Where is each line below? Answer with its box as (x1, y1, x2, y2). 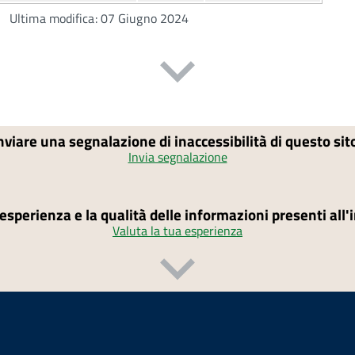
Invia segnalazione (128, 147, 227, 166)
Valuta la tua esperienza (113, 221, 242, 240)
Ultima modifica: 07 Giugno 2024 (10, 9, 189, 28)
